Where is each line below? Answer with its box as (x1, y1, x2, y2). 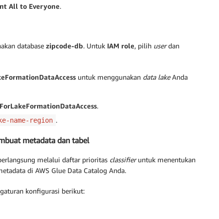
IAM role (107, 41, 134, 50)
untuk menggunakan (76, 72, 143, 81)
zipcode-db (46, 41, 83, 50)
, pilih (134, 41, 153, 50)
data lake (143, 72, 170, 81)
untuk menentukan (136, 155, 196, 164)
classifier (109, 155, 136, 164)
